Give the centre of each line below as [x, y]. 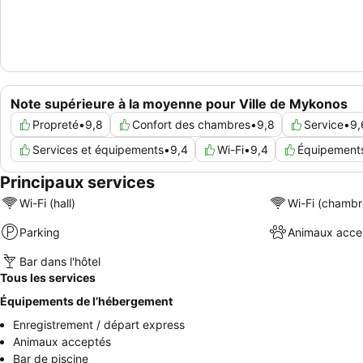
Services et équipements [98, 150]
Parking [40, 232]
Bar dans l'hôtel [60, 261]
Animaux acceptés [62, 342]
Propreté [56, 125]
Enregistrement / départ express [99, 325]
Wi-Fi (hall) [47, 203]
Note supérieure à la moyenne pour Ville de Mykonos [179, 104]
